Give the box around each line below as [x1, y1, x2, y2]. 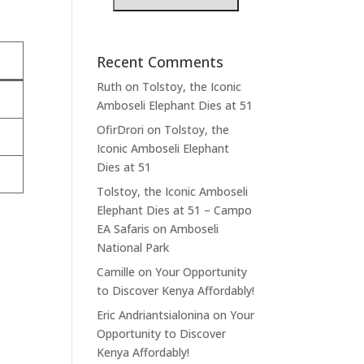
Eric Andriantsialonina [97, 307, 210, 323]
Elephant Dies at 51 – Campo [97, 202, 253, 219]
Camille [97, 264, 136, 280]
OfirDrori [97, 122, 145, 138]
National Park [97, 240, 170, 256]
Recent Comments [97, 52, 224, 72]
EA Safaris [97, 221, 150, 237]
